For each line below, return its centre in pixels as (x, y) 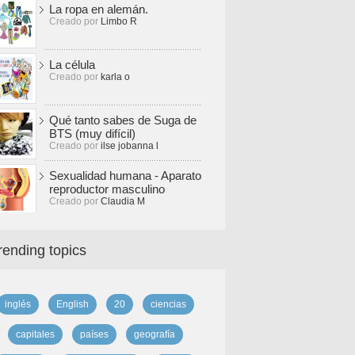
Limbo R (119, 21)
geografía (154, 334)
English (72, 304)
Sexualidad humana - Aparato (125, 176)
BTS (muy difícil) (92, 134)
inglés (17, 304)
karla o (115, 77)
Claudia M (123, 201)
